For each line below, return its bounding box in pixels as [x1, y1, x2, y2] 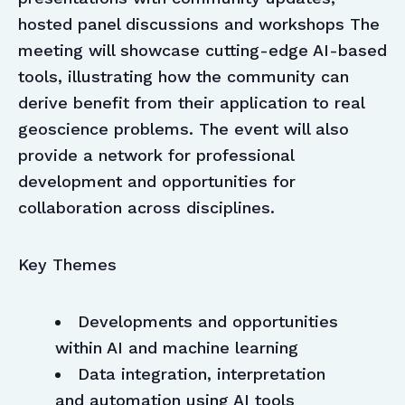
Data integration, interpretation [77, 364, 325, 384]
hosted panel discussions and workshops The [18, 14, 380, 34]
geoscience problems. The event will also [18, 119, 349, 139]
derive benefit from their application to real [18, 93, 364, 113]
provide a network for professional [18, 146, 294, 165]
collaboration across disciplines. [18, 198, 275, 218]
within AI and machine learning [54, 338, 298, 358]
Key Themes [18, 255, 117, 275]
